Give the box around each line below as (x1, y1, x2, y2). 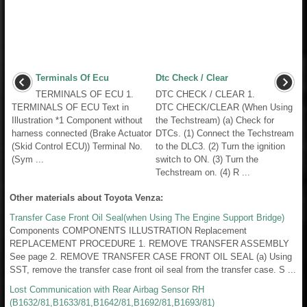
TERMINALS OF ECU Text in (12, 101, 129, 112)
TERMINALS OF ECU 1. (36, 88, 134, 99)
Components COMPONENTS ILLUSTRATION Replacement (10, 225, 247, 236)
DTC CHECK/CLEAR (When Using (156, 101, 293, 112)
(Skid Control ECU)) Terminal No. (12, 140, 143, 151)
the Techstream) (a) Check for (156, 114, 274, 125)
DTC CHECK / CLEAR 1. (156, 88, 255, 99)
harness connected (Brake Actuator (12, 127, 151, 138)
